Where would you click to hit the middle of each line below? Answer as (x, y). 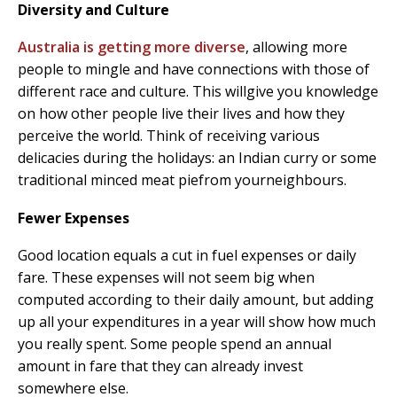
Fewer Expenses (74, 218)
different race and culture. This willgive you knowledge (198, 91)
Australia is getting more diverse (132, 47)
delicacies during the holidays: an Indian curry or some (197, 157)
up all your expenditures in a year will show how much (197, 321)
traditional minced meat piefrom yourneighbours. (182, 179)
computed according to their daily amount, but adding (196, 299)
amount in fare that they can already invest (160, 366)
